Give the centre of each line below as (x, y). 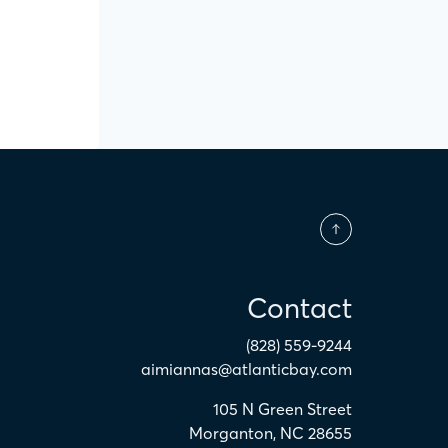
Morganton (231, 433)
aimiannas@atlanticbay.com (246, 369)
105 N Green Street (282, 409)
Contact (299, 308)
